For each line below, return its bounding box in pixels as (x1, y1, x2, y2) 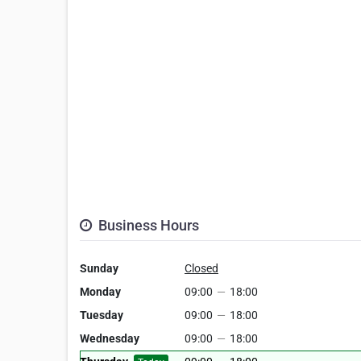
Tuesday (80, 309, 123, 322)
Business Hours (95, 217, 199, 234)
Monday (80, 285, 121, 298)
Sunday (80, 262, 118, 275)
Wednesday (80, 332, 139, 345)
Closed (185, 262, 218, 275)
